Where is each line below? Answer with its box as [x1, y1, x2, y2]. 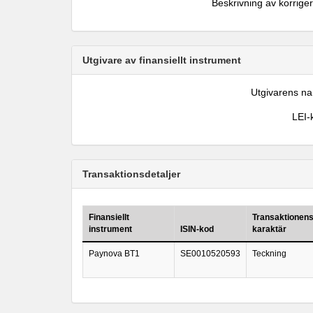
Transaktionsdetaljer [82, 168, 180, 180]
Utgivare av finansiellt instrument [82, 54, 241, 66]
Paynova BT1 [89, 249, 140, 259]
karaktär [252, 224, 286, 234]
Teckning [252, 249, 286, 259]
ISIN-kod [180, 224, 214, 234]
